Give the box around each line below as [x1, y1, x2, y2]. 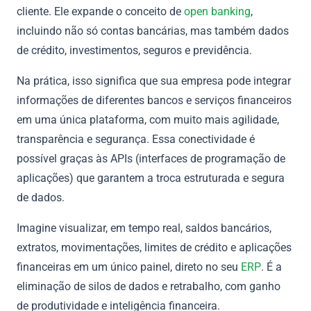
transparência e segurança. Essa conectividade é [17, 132, 255, 146]
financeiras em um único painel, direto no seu [17, 260, 241, 274]
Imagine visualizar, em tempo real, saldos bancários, [17, 221, 271, 235]
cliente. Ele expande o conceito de [17, 4, 184, 18]
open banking [184, 4, 251, 18]
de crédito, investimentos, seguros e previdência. [17, 43, 252, 57]
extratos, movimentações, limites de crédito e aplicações [17, 240, 292, 254]
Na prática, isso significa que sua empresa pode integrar [17, 74, 291, 87]
